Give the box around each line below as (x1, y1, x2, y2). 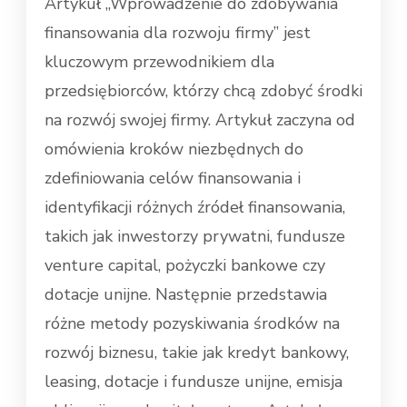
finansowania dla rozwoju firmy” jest (45, 22, 311, 45)
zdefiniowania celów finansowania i (45, 167, 301, 190)
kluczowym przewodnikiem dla (45, 51, 274, 74)
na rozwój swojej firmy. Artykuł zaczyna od (45, 109, 355, 132)
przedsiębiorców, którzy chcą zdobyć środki (45, 80, 362, 103)
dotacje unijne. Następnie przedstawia (45, 283, 327, 306)
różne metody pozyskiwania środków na (45, 313, 340, 335)
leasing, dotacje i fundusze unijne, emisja (45, 371, 342, 393)
